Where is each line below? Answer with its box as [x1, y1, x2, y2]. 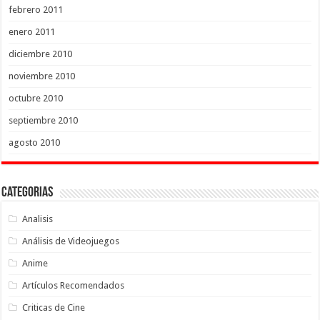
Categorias [1, 185, 54, 200]
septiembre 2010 [9, 114, 79, 126]
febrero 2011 [9, 4, 64, 15]
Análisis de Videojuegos [22, 235, 120, 246]
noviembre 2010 [9, 70, 76, 81]
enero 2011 [9, 26, 56, 37]
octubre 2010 [9, 92, 64, 104]
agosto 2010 [9, 136, 61, 148]
